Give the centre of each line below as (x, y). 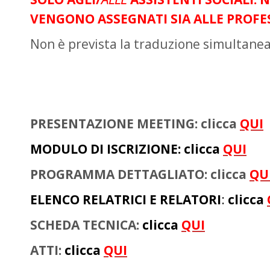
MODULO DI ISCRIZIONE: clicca (127, 149)
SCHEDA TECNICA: (86, 225)
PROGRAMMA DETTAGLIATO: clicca (138, 174)
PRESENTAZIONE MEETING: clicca (135, 124)
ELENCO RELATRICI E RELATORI (126, 199)
